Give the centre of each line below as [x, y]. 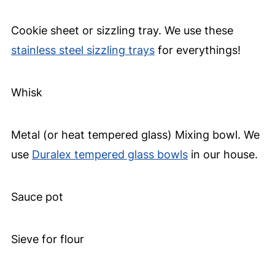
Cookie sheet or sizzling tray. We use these [122, 31]
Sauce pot [37, 197]
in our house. [223, 155]
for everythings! [197, 50]
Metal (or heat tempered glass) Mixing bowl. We [135, 135]
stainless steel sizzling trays [83, 50]
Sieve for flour [47, 239]
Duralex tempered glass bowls [110, 155]
